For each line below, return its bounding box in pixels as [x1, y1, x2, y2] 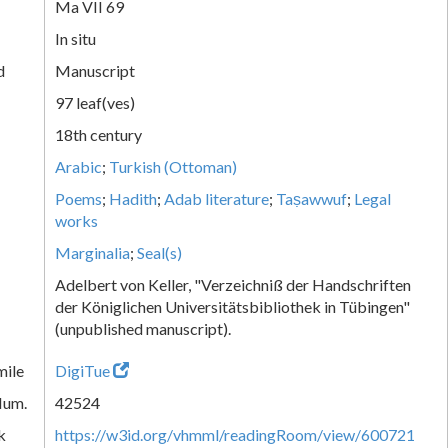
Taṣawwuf [276, 188, 347, 208]
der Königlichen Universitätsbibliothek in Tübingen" [55, 296, 410, 316]
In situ [55, 28, 96, 48]
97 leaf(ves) [55, 92, 135, 112]
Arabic [55, 156, 102, 176]
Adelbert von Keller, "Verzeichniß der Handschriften [55, 274, 411, 294]
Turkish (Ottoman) [109, 156, 237, 176]
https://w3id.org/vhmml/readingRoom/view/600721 [55, 424, 415, 444]
